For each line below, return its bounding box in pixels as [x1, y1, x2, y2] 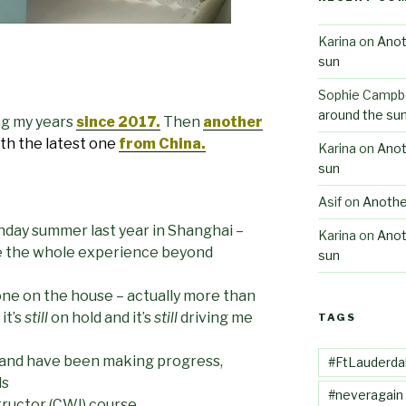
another [203, 112, 263, 130]
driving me [178, 308, 253, 326]
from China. [119, 134, 206, 152]
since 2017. [76, 112, 160, 130]
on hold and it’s [48, 308, 154, 326]
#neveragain [327, 386, 403, 402]
